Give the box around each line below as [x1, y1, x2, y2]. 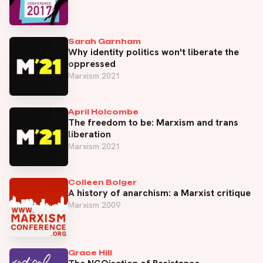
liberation [68, 127, 111, 140]
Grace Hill [68, 248, 112, 257]
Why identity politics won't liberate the [68, 45, 239, 58]
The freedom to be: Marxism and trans [68, 116, 238, 129]
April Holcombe [68, 107, 139, 116]
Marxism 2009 [68, 199, 120, 210]
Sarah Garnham [68, 36, 141, 46]
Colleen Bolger [68, 177, 137, 187]
